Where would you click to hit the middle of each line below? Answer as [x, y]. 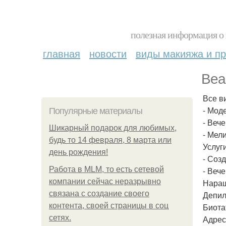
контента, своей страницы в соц [109, 206]
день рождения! [78, 152]
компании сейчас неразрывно [105, 181]
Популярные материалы [96, 111]
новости [108, 53]
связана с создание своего [99, 193]
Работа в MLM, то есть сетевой [106, 169]
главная [62, 53]
